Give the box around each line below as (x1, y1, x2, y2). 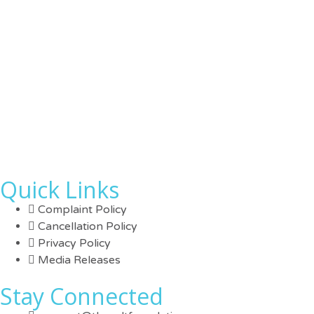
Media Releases (38, 253, 121, 268)
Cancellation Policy (38, 219, 137, 234)
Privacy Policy (38, 236, 111, 251)
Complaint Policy (38, 203, 127, 217)
